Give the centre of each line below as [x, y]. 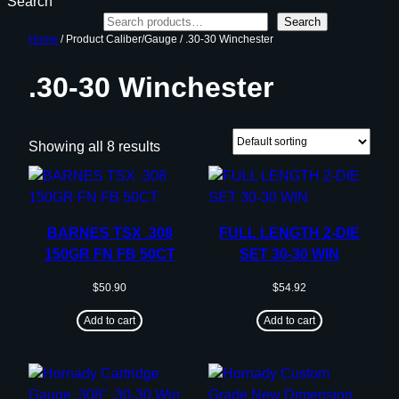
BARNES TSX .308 [110, 232]
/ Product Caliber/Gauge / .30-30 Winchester [166, 39]
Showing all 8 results [94, 146]
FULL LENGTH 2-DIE [289, 232]
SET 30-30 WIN [289, 254]
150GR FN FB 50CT [110, 254]
